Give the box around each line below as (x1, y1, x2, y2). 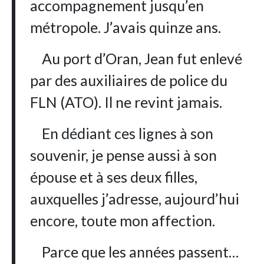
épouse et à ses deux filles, (30, 168, 198, 186)
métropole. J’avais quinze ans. (30, 18, 222, 37)
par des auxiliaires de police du (30, 71, 228, 90)
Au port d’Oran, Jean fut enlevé (30, 49, 243, 68)
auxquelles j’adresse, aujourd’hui (30, 190, 240, 208)
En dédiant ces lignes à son (30, 124, 214, 143)
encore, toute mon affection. (30, 212, 216, 230)
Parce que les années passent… (30, 243, 239, 261)
